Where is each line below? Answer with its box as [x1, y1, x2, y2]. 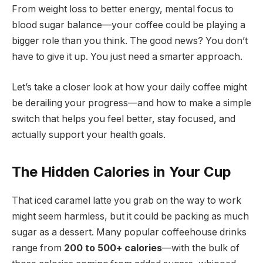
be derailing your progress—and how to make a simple [12, 97, 251, 109]
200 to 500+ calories [64, 242, 162, 254]
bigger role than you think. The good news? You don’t [12, 35, 248, 47]
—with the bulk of [162, 242, 240, 254]
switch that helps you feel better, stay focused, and [12, 113, 235, 124]
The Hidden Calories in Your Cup [12, 163, 231, 180]
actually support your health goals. [12, 129, 166, 140]
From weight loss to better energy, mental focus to [12, 4, 234, 15]
